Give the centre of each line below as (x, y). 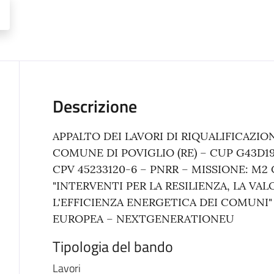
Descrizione (94, 106)
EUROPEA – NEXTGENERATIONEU (143, 219)
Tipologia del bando (113, 246)
